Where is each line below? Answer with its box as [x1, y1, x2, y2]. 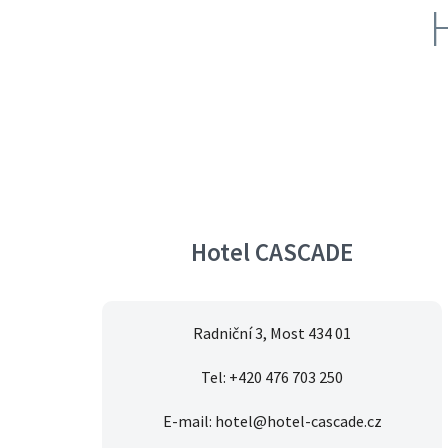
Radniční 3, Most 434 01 [193, 323, 351, 344]
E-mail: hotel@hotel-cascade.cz [162, 411, 382, 432]
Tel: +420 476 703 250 [201, 367, 343, 388]
